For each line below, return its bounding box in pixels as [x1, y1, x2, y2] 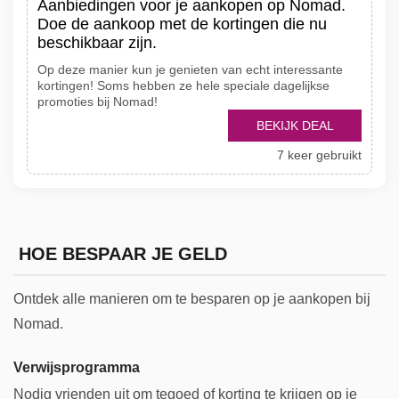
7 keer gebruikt [277, 148, 362, 162]
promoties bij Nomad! [37, 94, 158, 109]
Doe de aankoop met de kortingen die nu [37, 15, 327, 33]
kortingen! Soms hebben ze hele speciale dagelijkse [37, 78, 330, 93]
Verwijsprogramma [13, 358, 140, 375]
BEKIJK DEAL [256, 118, 334, 133]
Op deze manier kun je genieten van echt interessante [37, 62, 343, 77]
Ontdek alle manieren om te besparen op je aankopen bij [13, 291, 370, 307]
